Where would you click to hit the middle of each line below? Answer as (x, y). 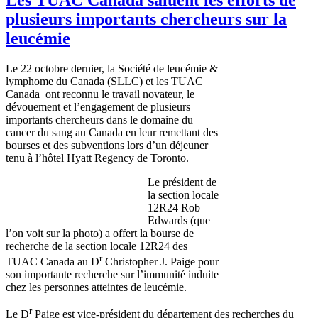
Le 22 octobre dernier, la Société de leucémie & (112, 68)
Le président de (182, 182)
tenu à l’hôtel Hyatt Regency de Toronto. (97, 158)
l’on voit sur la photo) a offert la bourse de (100, 233)
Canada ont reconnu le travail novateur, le (100, 94)
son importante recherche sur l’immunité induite (112, 275)
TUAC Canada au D (53, 262)
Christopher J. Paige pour (160, 262)
